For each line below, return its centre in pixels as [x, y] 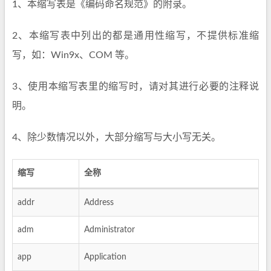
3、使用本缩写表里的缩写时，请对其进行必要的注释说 [135, 87]
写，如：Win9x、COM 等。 [73, 55]
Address [99, 203]
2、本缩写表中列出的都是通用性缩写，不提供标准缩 [135, 36]
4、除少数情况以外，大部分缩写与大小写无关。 [116, 137]
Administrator [109, 230]
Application [105, 257]
